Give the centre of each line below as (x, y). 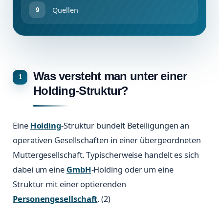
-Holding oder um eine (132, 170)
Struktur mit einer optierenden (69, 184)
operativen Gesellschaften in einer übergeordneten (107, 140)
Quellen (65, 10)
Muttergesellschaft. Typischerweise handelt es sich (106, 155)
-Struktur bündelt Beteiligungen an (125, 126)
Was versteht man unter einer (110, 76)
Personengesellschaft (55, 199)
